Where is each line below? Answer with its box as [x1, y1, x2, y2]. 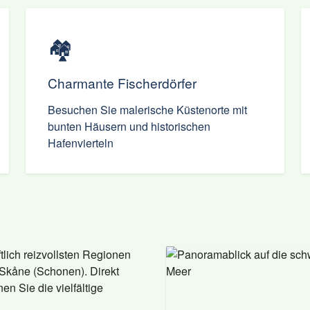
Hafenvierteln [48, 135, 114, 151]
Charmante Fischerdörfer [48, 73, 197, 92]
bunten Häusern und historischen [48, 118, 211, 134]
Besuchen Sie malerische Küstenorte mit [48, 102, 248, 118]
